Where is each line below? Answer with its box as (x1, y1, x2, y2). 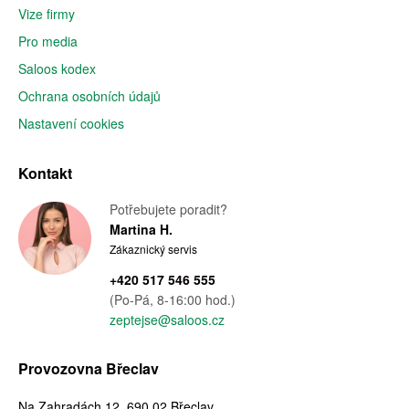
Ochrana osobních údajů (18, 87, 161, 105)
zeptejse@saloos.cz (110, 310, 225, 329)
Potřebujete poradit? (110, 200, 227, 218)
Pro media (18, 32, 78, 50)
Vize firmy (18, 5, 75, 23)
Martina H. (110, 220, 173, 238)
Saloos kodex (18, 59, 96, 78)
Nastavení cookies (18, 114, 124, 132)
